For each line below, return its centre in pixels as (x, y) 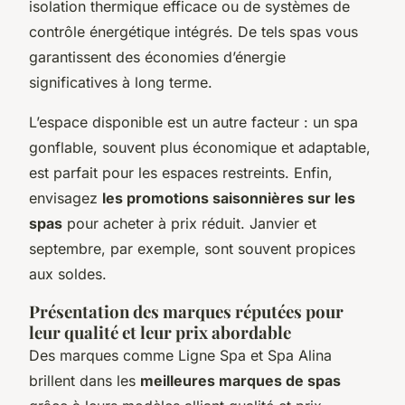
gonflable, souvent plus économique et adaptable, (200, 147)
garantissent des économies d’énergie (157, 57)
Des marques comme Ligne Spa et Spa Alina (180, 355)
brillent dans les (85, 380)
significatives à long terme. (121, 82)
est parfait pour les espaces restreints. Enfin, (181, 172)
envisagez (66, 198)
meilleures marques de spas (240, 380)
